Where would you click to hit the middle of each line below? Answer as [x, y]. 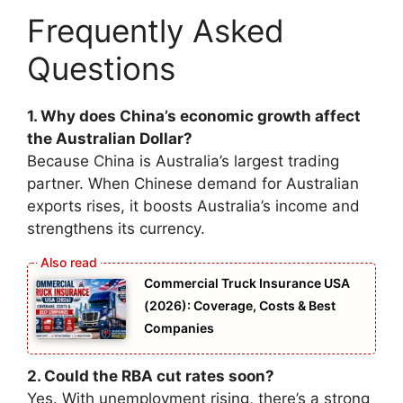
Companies [179, 328]
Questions [101, 68]
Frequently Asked [156, 30]
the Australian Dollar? [110, 138]
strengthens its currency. [116, 228]
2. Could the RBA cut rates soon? [151, 376]
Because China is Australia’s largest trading [183, 161]
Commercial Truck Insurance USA [247, 283]
